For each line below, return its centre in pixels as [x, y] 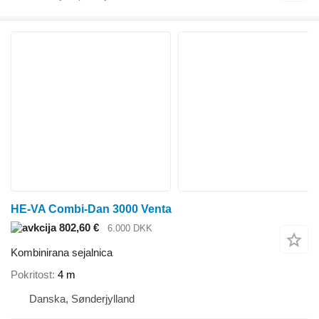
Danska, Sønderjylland [82, 299]
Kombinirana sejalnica [62, 252]
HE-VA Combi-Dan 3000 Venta [91, 209]
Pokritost [31, 275]
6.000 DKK [130, 229]
